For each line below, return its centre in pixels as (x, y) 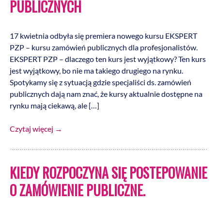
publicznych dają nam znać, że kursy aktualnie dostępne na (106, 94)
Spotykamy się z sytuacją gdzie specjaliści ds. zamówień (101, 82)
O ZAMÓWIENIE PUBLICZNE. (77, 190)
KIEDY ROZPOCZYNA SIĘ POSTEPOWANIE (108, 173)
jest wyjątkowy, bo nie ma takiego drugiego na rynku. (96, 70)
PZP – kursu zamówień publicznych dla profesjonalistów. (104, 47)
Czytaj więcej (32, 129)
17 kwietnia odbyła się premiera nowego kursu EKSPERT (103, 36)
